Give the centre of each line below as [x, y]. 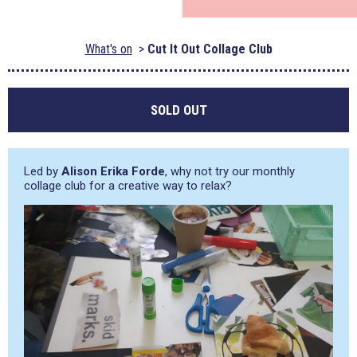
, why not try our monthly [230, 171]
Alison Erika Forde [113, 171]
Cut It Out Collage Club [210, 49]
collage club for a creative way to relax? [128, 186]
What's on [108, 49]
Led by [43, 171]
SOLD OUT [178, 110]
